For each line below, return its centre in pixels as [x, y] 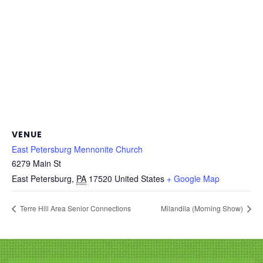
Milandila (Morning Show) [203, 208]
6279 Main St [36, 163]
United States [139, 178]
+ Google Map [193, 178]
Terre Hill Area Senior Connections [75, 208]
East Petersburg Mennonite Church [77, 149]
